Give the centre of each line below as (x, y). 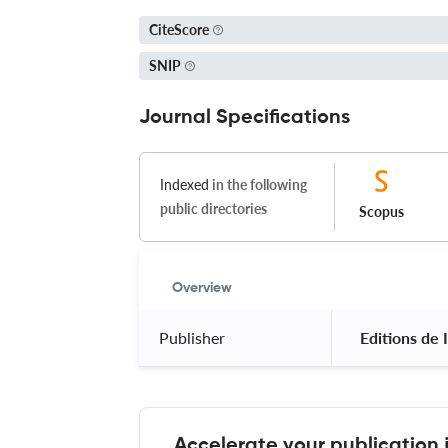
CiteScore (179, 29)
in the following (258, 184)
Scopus (381, 211)
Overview (202, 287)
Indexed (184, 184)
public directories (213, 208)
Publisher (192, 337)
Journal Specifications (244, 117)
